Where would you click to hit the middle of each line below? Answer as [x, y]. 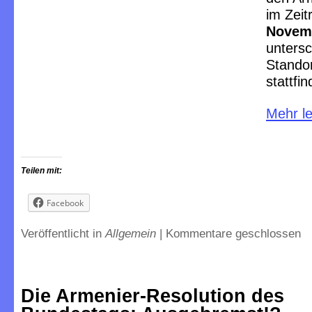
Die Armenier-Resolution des [153, 296]
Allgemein [131, 233]
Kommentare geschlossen [233, 233]
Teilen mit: [41, 171]
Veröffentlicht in [63, 233]
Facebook [65, 203]
